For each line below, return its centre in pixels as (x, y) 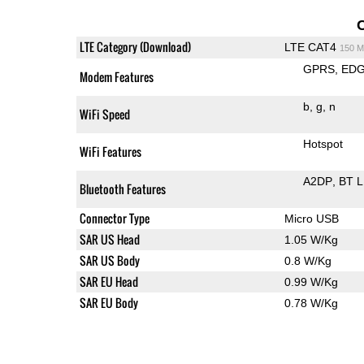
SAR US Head (109, 239)
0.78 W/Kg (311, 303)
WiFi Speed (104, 114)
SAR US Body (109, 260)
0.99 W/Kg (311, 282)
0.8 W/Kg (308, 260)
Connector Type (114, 218)
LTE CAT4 (312, 47)
